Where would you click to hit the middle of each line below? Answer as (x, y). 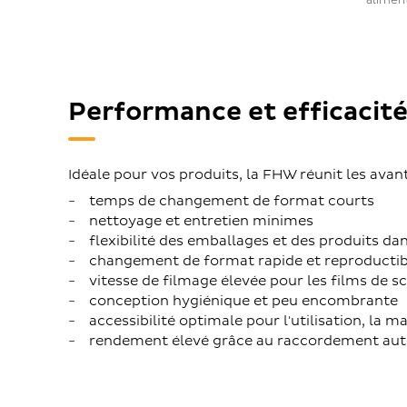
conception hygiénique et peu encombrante (243, 302)
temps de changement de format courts (231, 202)
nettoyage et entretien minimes (201, 222)
